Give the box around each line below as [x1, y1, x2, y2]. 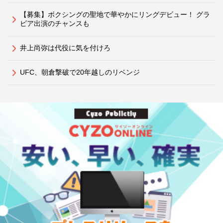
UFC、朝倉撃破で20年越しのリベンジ [20, 68, 140, 77]
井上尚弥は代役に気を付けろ [20, 44, 111, 52]
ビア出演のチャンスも [20, 19, 90, 28]
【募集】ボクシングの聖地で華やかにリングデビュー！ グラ [20, 10, 210, 19]
